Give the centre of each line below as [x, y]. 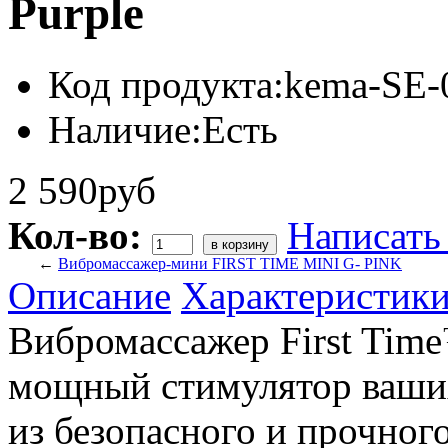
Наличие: [125, 129]
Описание [89, 295]
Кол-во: [75, 235]
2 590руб [82, 190]
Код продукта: [166, 84]
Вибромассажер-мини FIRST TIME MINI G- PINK [230, 263]
